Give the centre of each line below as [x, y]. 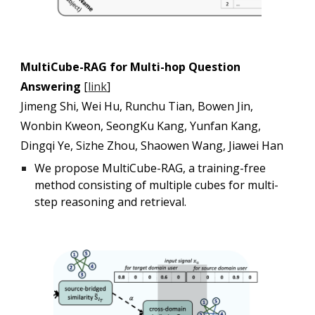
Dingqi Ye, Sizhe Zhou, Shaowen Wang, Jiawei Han [152, 145]
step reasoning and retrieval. [111, 201]
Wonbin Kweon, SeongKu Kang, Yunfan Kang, [141, 126]
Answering [52, 86]
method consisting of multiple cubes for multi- [157, 185]
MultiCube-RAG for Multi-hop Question [131, 66]
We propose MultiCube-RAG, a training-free [150, 168]
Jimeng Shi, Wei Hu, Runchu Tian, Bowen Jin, [137, 106]
